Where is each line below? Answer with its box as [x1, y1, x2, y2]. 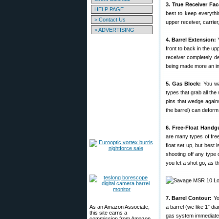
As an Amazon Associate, [89, 204, 150, 210]
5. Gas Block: [166, 81, 201, 87]
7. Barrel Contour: [166, 195, 212, 201]
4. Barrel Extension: [166, 37, 217, 43]
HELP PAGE [94, 6, 124, 12]
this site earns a [89, 210, 127, 216]
